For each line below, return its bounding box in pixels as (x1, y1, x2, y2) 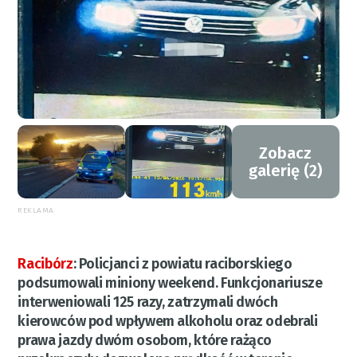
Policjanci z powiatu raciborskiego (78, 255, 292, 273)
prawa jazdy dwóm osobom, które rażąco (18, 331, 273, 350)
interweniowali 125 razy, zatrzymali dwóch (18, 293, 278, 312)
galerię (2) (249, 161, 323, 181)
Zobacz (259, 143, 312, 163)
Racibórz (18, 255, 73, 273)
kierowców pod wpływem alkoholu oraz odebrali (18, 312, 318, 331)
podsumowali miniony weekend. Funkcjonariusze (18, 274, 323, 292)
